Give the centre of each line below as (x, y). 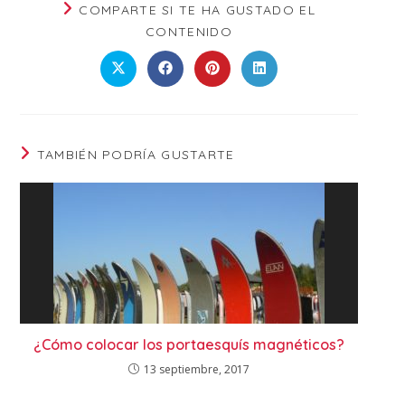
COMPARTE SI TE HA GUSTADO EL (197, 10)
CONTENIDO (189, 32)
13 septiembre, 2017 (197, 370)
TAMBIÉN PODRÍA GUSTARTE (136, 155)
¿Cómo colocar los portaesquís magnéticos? (189, 345)
